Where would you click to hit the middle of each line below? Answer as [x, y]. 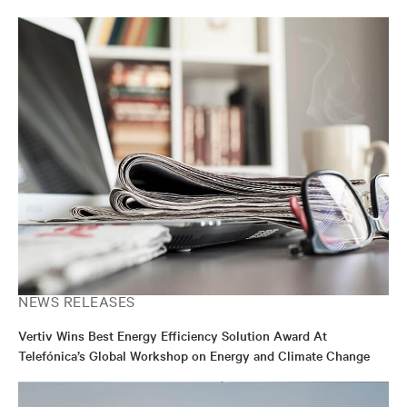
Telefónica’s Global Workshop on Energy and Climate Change [194, 355]
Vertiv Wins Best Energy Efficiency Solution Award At [173, 335]
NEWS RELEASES [77, 301]
